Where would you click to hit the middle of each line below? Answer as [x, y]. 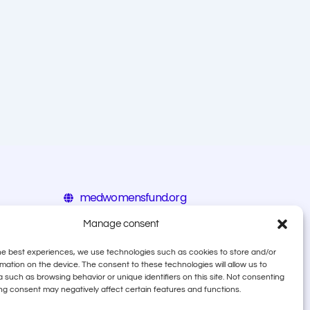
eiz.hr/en [101, 214]
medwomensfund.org [133, 197]
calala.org [103, 230]
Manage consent [121, 224]
